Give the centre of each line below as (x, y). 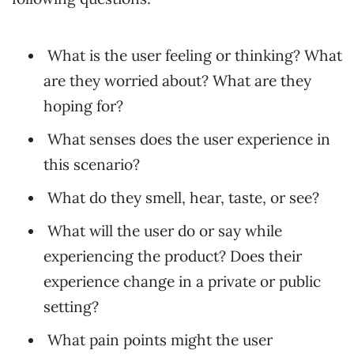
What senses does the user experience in (189, 139)
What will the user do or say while (165, 230)
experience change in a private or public (182, 281)
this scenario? (94, 164)
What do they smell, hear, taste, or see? (183, 197)
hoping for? (83, 105)
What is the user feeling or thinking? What (195, 55)
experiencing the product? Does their (173, 256)
